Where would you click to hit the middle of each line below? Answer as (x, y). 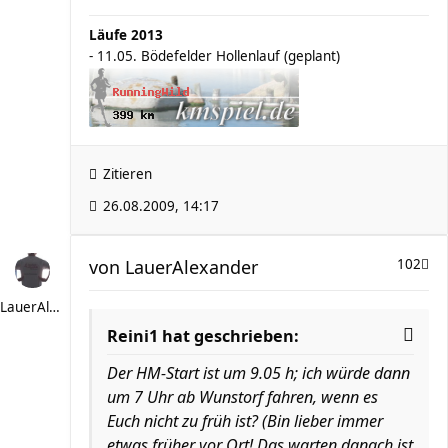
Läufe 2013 (126, 35)
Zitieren (127, 174)
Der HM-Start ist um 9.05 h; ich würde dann (258, 373)
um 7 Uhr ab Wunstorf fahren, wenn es (242, 397)
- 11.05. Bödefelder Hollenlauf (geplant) (214, 56)
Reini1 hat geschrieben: (203, 336)
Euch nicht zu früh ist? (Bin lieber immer (245, 421)
